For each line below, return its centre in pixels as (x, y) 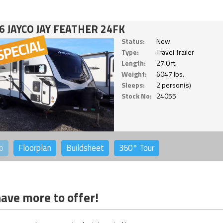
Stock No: (136, 96)
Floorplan (35, 148)
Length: (133, 63)
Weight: (134, 74)
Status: (133, 41)
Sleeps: (133, 85)
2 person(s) (173, 85)
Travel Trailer (175, 52)
